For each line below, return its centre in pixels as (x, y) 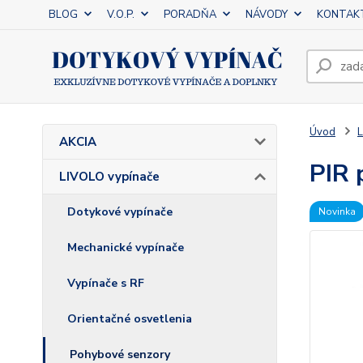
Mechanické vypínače (126, 248)
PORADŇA (190, 15)
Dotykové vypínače (120, 212)
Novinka (337, 211)
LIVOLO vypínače (109, 177)
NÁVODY (267, 15)
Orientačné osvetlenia (130, 319)
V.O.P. (121, 15)
